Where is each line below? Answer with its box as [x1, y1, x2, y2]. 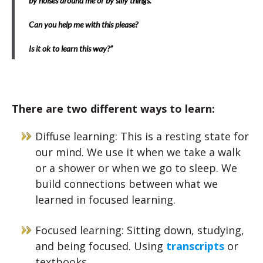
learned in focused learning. [35, 193, 176, 207]
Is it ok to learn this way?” [29, 43, 113, 53]
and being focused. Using [35, 239, 166, 253]
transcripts [166, 239, 224, 253]
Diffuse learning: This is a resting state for [35, 129, 249, 143]
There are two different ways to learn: [12, 102, 215, 116]
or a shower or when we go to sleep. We [35, 161, 237, 175]
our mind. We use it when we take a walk [35, 145, 241, 159]
